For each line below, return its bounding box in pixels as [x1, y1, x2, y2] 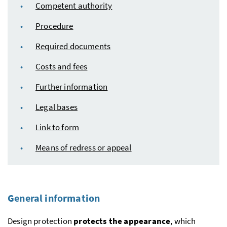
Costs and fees [35, 60, 88, 72]
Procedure [35, 20, 73, 31]
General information [8, 191, 100, 204]
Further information [35, 81, 108, 92]
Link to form [35, 121, 80, 133]
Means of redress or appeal [35, 141, 132, 153]
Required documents [35, 40, 111, 52]
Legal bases [35, 101, 78, 112]
